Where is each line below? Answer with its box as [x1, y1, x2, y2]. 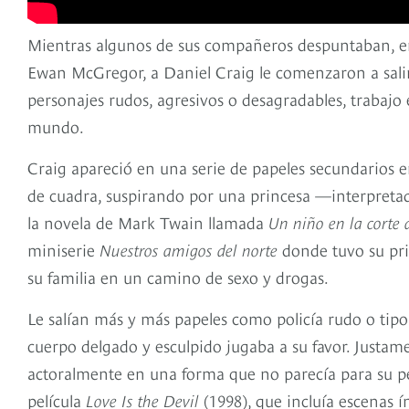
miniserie [27, 237, 100, 261]
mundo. [27, 114, 84, 138]
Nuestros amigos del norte [100, 237, 278, 261]
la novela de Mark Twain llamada [27, 210, 268, 234]
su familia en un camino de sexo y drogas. [27, 265, 329, 288]
